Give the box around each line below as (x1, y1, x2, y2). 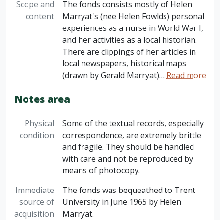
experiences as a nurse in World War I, (62, 23, 203, 34)
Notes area (14, 92, 70, 106)
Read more (166, 70, 206, 81)
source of (19, 196, 54, 208)
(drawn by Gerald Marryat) (62, 70, 159, 81)
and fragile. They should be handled (62, 141, 194, 153)
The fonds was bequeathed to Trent (62, 185, 195, 196)
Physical (24, 118, 54, 129)
